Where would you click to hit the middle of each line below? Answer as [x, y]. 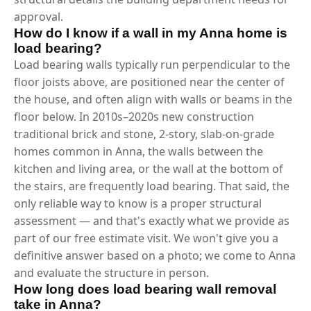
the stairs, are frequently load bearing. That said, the [152, 186]
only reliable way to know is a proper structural [138, 203]
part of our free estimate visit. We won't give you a [146, 238]
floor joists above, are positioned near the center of [149, 82]
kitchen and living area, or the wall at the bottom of [149, 168]
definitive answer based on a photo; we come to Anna [155, 255]
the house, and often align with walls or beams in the [153, 99]
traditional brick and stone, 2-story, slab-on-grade [144, 134]
